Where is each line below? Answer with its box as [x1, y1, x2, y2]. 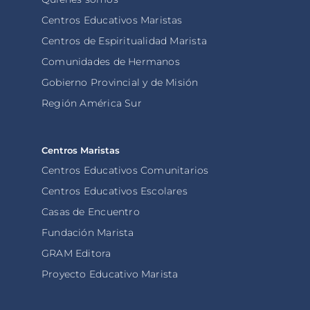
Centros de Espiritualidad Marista [42, 35, 207, 48]
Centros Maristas [42, 145, 120, 156]
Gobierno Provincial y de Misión [42, 76, 199, 89]
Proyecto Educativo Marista [42, 268, 179, 281]
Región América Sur [42, 97, 142, 110]
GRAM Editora [42, 247, 111, 260]
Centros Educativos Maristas [42, 14, 183, 27]
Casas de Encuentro [42, 206, 140, 219]
